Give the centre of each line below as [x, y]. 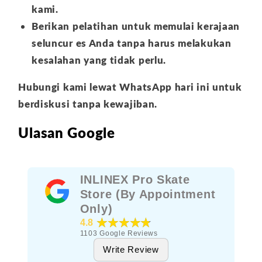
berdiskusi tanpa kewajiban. [88, 104]
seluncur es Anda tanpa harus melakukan [132, 43]
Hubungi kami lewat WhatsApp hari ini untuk [130, 87]
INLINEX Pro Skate [135, 180]
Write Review [131, 249]
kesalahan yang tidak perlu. [99, 60]
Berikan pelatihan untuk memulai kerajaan [136, 26]
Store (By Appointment [148, 194]
